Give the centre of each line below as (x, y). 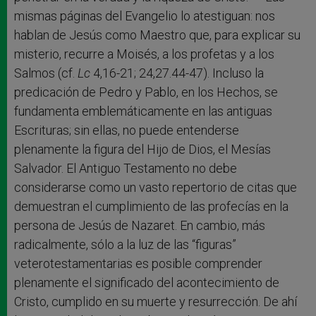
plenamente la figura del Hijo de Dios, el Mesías (142, 149)
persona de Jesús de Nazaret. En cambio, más (140, 225)
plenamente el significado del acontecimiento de (147, 282)
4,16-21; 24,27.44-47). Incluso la (177, 73)
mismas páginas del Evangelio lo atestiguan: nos (145, 16)
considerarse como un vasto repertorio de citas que (156, 187)
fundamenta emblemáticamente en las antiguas (143, 111)
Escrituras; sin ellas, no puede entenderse (127, 130)
